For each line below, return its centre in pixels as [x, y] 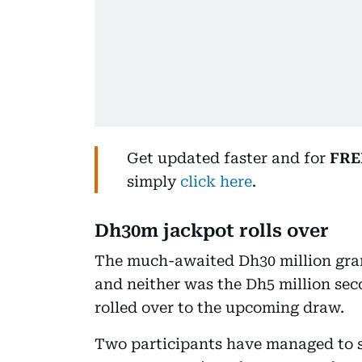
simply [154, 181]
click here [216, 181]
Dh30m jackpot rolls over [212, 230]
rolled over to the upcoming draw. [219, 307]
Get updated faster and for [228, 158]
